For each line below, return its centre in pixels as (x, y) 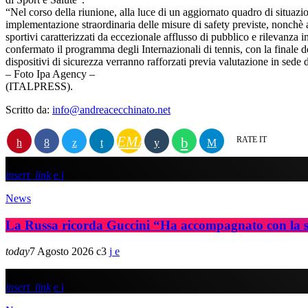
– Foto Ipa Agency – (50, 74)
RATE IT (252, 139)
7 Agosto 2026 (62, 252)
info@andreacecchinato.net (111, 109)
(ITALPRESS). (39, 86)
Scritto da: (29, 109)
